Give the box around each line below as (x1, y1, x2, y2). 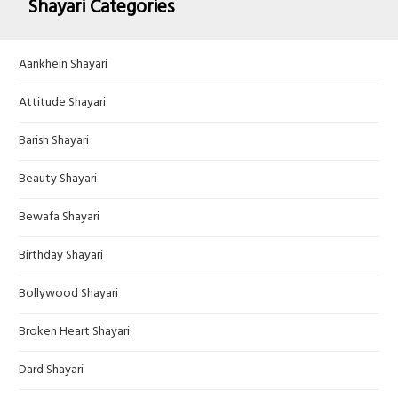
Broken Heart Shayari (19, 322, 130, 343)
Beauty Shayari (19, 169, 97, 190)
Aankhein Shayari (19, 54, 107, 76)
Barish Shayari (19, 131, 89, 152)
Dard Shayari (19, 360, 84, 381)
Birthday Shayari (19, 245, 103, 267)
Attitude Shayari (19, 92, 106, 114)
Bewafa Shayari (19, 207, 99, 228)
